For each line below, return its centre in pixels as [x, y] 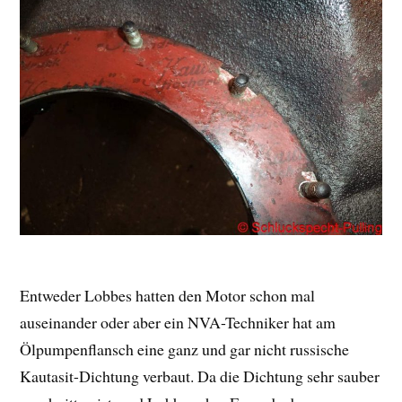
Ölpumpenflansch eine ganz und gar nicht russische [185, 350]
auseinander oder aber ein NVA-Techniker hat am [178, 323]
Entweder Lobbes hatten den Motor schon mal [168, 296]
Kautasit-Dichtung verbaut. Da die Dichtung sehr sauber [200, 376]
